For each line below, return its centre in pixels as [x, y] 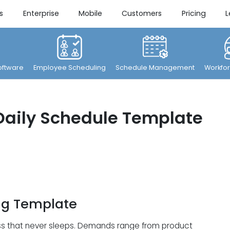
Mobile [90, 14]
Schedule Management [155, 68]
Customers [142, 14]
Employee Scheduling [70, 68]
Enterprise [41, 14]
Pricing [194, 14]
